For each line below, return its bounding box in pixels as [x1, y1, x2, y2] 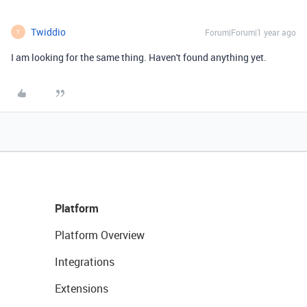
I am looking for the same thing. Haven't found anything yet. [11, 51, 267, 64]
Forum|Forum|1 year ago [205, 27, 296, 38]
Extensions [55, 281, 108, 296]
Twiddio [31, 25, 66, 38]
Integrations [55, 254, 114, 269]
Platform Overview [55, 228, 145, 243]
